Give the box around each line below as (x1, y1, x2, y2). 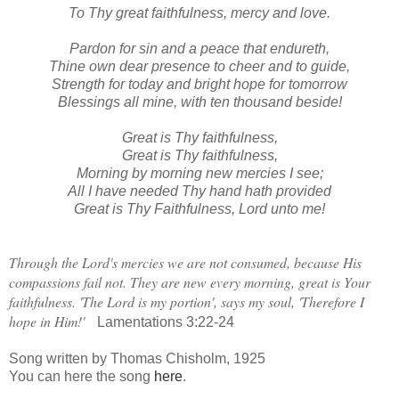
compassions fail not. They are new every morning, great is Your (9, 272, 370, 291)
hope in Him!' (9, 311, 85, 330)
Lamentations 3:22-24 (94, 313, 234, 330)
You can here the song (9, 368, 154, 384)
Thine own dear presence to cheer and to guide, (49, 58, 350, 74)
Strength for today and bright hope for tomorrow (52, 76, 347, 92)
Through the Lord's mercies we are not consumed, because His (9, 252, 362, 272)
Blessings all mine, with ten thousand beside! (57, 94, 342, 110)
